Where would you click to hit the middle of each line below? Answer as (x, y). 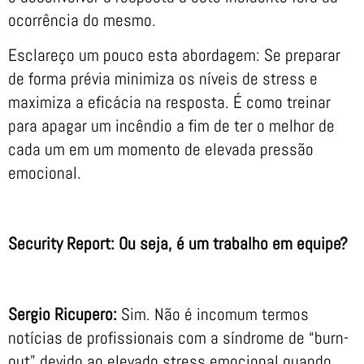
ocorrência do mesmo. (82, 19)
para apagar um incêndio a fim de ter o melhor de (171, 126)
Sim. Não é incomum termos (215, 314)
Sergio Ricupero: (65, 314)
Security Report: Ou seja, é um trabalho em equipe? (178, 244)
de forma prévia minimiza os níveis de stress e (163, 79)
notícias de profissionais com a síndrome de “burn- (178, 337)
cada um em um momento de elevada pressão (161, 149)
